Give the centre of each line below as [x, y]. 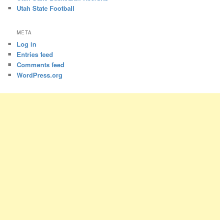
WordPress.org [40, 75]
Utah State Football [46, 8]
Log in [27, 44]
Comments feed [41, 65]
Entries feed [35, 55]
